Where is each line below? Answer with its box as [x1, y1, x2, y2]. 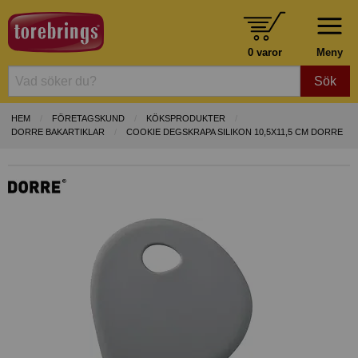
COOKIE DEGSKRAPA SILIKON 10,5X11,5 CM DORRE [126, 127, 343, 137]
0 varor [247, 46, 282, 58]
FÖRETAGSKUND [52, 113, 125, 124]
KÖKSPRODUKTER [146, 113, 225, 124]
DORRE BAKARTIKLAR [11, 127, 105, 137]
